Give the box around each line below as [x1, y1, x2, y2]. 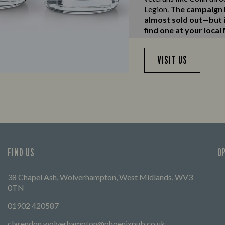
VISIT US [157, 54, 188, 66]
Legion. [144, 4, 170, 14]
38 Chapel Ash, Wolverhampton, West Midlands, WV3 [8, 172, 193, 182]
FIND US [8, 146, 35, 159]
